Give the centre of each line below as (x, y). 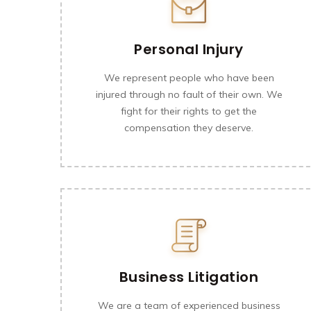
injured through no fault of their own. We (189, 94)
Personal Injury (189, 49)
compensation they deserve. (189, 128)
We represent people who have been (189, 78)
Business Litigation (189, 277)
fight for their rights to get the (189, 111)
